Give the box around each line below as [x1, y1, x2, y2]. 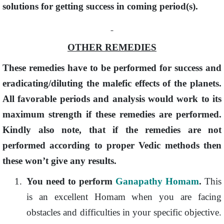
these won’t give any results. [2, 155, 116, 166]
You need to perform [26, 176, 115, 186]
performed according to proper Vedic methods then [2, 140, 221, 150]
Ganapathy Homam [115, 176, 199, 186]
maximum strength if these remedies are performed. [2, 109, 221, 119]
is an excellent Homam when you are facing [26, 191, 221, 202]
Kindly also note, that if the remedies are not [2, 124, 221, 135]
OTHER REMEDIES [67, 42, 156, 52]
